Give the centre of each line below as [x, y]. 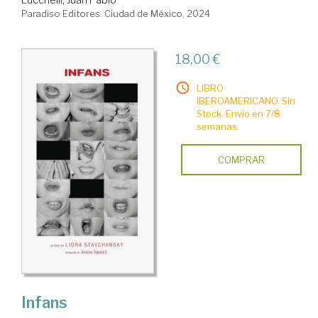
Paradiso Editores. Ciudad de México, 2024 [116, 13]
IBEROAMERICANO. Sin [246, 100]
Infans [44, 302]
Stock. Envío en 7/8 [238, 113]
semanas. [218, 126]
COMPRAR [241, 159]
